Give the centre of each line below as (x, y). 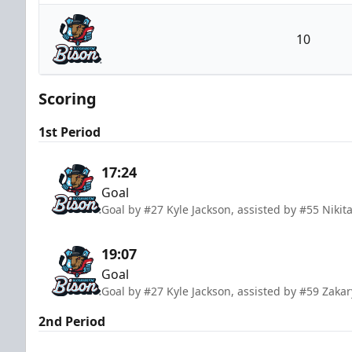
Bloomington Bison (185, 73)
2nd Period (72, 321)
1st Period (70, 132)
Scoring (68, 98)
